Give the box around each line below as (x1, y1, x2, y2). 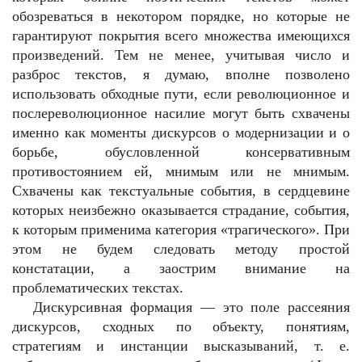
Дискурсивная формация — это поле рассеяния (33, 299, 350, 315)
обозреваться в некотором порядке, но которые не (12, 8, 350, 24)
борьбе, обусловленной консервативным (12, 144, 350, 160)
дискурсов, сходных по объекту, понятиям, (12, 318, 350, 335)
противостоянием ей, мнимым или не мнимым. (12, 163, 350, 179)
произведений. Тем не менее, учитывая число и (12, 47, 350, 63)
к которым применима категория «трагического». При (12, 221, 350, 238)
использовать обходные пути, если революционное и (12, 86, 350, 102)
